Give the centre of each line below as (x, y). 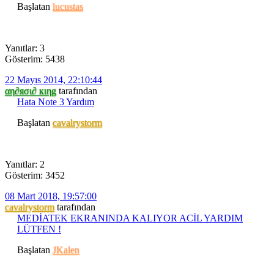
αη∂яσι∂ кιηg (31, 91)
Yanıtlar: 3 (25, 48)
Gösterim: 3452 (35, 175)
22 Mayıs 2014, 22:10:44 (54, 80)
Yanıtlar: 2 (25, 164)
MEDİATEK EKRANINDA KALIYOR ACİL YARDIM (130, 218)
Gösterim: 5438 (35, 59)
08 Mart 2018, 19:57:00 (51, 196)
